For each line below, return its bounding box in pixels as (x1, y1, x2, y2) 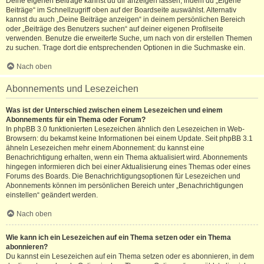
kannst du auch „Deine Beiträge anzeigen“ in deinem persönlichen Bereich (6, 15, 245, 24)
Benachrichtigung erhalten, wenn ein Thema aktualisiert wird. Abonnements (6, 153, 247, 161)
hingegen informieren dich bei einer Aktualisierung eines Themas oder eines (6, 163, 250, 171)
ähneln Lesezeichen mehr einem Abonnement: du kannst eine (6, 144, 204, 152)
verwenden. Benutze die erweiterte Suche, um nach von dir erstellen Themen (6, 34, 252, 42)
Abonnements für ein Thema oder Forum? (6, 115, 146, 124)
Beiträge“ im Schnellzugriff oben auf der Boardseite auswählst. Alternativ (6, 6, 236, 14)
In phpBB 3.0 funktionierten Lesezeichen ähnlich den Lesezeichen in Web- (6, 125, 245, 133)
